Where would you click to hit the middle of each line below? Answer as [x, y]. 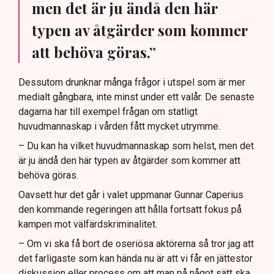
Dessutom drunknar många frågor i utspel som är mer [132, 82]
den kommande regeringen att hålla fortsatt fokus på [130, 209]
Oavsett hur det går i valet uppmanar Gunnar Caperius [131, 194]
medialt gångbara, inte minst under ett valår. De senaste [136, 97]
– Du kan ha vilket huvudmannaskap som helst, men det [136, 146]
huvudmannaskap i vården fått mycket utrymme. [119, 126]
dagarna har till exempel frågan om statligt [108, 111]
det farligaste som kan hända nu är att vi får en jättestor [135, 258]
